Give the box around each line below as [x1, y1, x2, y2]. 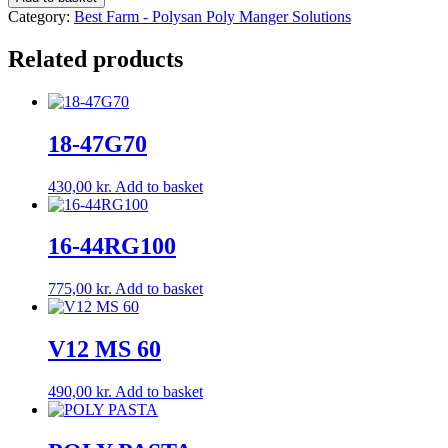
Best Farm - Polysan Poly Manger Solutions [74, 7, 351, 25]
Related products [8, 45, 183, 72]
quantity [7, 18, 58, 36]
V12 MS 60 [48, 336, 161, 363]
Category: [8, 7, 74, 25]
